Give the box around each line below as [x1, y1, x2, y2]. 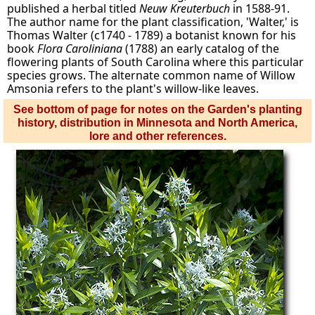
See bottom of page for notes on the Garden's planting [13, 103, 302, 115]
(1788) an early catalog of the [122, 41, 280, 56]
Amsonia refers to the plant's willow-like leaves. [7, 81, 259, 96]
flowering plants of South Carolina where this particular [7, 54, 304, 70]
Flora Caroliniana [37, 41, 123, 56]
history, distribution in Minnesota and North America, [18, 117, 297, 129]
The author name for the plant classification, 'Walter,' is [7, 14, 300, 30]
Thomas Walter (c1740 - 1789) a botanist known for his [7, 27, 297, 43]
